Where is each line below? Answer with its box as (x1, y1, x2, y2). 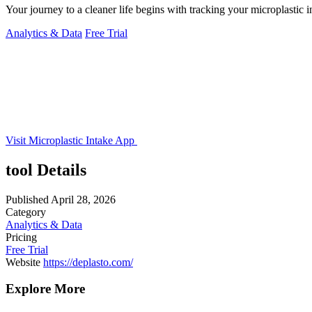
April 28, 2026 (51, 193, 116, 205)
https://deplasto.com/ (43, 256, 133, 268)
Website (6, 256, 40, 268)
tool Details (6, 160, 86, 179)
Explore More (6, 281, 85, 297)
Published (6, 193, 49, 205)
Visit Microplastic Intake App (6, 134, 137, 146)
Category (6, 205, 46, 218)
